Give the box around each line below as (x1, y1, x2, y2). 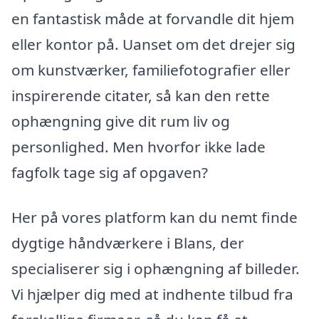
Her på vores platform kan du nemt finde (11, 207, 298, 228)
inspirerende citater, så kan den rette (11, 85, 270, 105)
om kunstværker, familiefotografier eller (11, 59, 291, 80)
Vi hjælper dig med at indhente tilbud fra (11, 284, 293, 305)
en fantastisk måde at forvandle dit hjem (11, 8, 294, 28)
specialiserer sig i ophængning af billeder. (11, 258, 300, 279)
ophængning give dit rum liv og (11, 110, 230, 131)
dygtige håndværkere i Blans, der (11, 233, 244, 253)
